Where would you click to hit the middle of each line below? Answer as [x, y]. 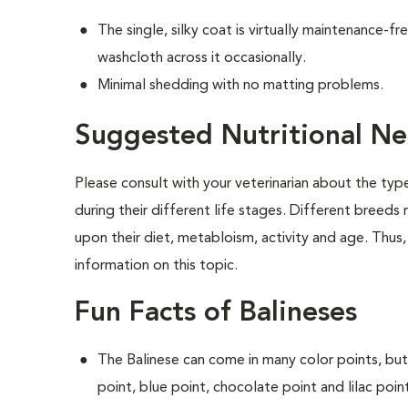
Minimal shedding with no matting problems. [241, 86]
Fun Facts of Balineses [216, 313]
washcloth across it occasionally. [202, 58]
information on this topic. [157, 266]
